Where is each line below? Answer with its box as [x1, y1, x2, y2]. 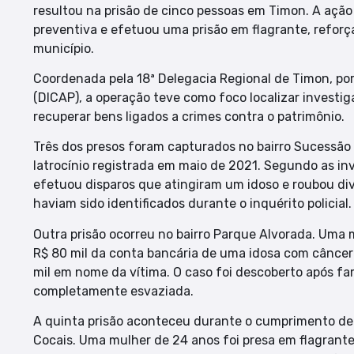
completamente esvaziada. [33, 283, 194, 299]
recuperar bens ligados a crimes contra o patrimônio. [33, 109, 345, 125]
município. [33, 40, 94, 56]
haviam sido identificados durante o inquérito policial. [33, 196, 352, 212]
